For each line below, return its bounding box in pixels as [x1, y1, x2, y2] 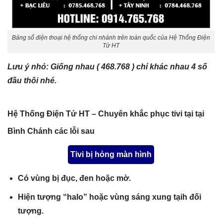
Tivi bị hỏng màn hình [70, 150, 152, 159]
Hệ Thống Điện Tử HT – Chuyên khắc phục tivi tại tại [7, 110, 204, 118]
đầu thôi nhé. [7, 76, 56, 85]
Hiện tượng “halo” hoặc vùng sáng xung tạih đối [17, 192, 201, 201]
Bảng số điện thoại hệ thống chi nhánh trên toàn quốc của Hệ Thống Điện [12, 34, 210, 42]
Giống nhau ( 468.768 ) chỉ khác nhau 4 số [51, 62, 207, 71]
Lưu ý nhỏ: [7, 62, 51, 71]
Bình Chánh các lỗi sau [7, 127, 95, 136]
